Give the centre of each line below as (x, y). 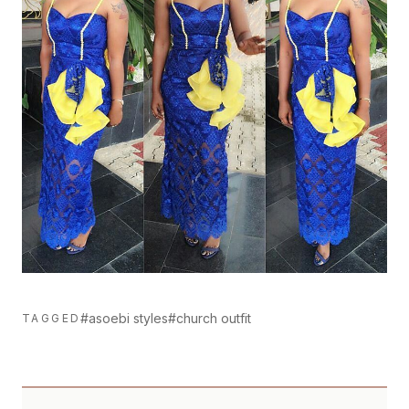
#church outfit (210, 318)
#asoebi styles (125, 318)
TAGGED (52, 318)
